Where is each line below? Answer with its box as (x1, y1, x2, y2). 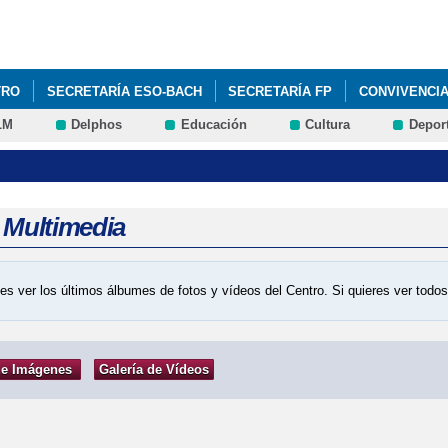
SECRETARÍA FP (228, 83, 333, 99)
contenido (165, 22, 222, 37)
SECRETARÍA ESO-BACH (46, 83, 202, 99)
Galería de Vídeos (99, 362, 209, 378)
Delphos (71, 117, 123, 133)
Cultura (305, 117, 351, 133)
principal (165, 41, 214, 56)
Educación (180, 117, 247, 133)
